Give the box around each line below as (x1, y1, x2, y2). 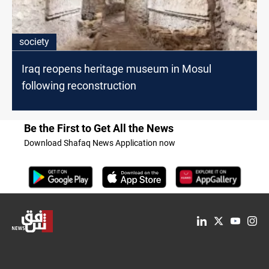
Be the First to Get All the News (24, 122, 174, 135)
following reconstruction (22, 79, 136, 92)
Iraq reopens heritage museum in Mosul (22, 62, 211, 76)
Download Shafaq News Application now (24, 138, 175, 148)
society (19, 36, 49, 48)
